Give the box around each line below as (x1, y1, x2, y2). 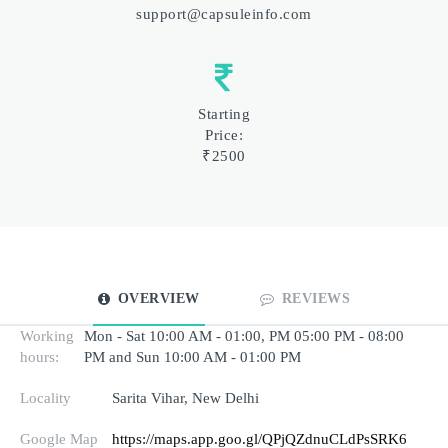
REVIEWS (281, 290, 351, 306)
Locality (20, 389, 71, 406)
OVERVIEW (117, 290, 200, 306)
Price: (205, 126, 243, 143)
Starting (198, 105, 250, 122)
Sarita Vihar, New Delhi (111, 389, 259, 406)
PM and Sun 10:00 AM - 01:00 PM (84, 348, 301, 365)
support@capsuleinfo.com (136, 5, 312, 22)
